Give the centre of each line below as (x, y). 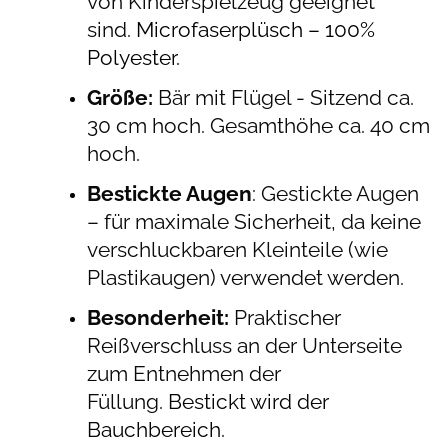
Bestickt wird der (248, 401)
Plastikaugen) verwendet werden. (245, 277)
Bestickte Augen (169, 193)
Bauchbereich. (156, 429)
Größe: (120, 97)
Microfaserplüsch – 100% (255, 29)
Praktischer (285, 317)
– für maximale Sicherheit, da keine (254, 221)
